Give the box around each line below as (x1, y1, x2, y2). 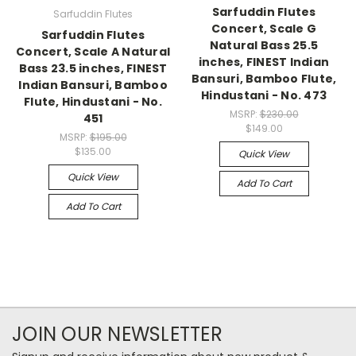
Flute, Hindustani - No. (24, 94, 162, 110)
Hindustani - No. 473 (201, 87, 327, 104)
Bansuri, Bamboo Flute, (191, 71, 337, 87)
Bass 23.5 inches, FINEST (18, 60, 168, 77)
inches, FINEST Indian (198, 54, 330, 71)
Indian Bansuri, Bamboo (18, 77, 168, 94)
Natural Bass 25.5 (209, 37, 319, 54)
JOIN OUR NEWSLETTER (12, 321, 222, 348)
